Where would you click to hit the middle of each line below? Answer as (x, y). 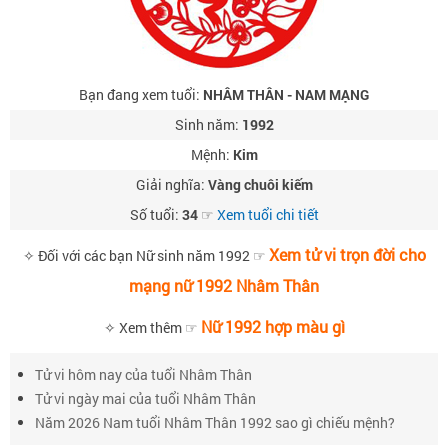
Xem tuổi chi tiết (267, 214)
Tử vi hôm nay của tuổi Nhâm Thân (143, 374)
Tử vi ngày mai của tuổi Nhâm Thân (145, 398)
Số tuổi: (155, 214)
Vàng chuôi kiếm (260, 184)
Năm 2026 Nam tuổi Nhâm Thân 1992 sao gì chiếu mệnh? (215, 422)
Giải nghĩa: (171, 184)
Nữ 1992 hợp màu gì (272, 326)
